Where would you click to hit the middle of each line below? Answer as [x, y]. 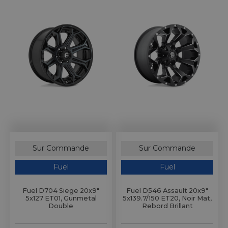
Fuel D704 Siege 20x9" [61, 191]
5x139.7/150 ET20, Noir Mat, [167, 198]
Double [61, 206]
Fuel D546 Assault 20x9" [167, 191]
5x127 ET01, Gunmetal [61, 198]
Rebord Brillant [167, 206]
